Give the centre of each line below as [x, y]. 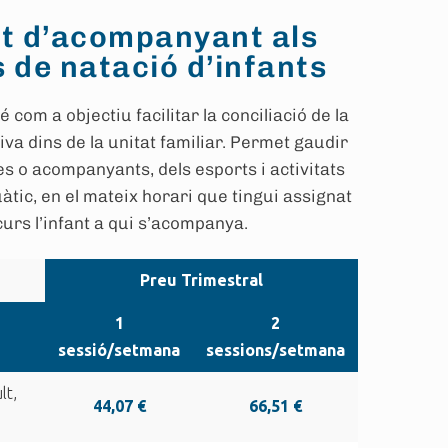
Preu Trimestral [201, 280]
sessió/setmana [119, 350]
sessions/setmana [275, 350]
